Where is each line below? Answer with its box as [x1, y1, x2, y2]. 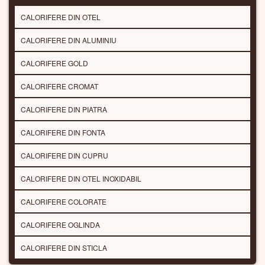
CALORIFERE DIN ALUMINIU [21, 35, 117, 46]
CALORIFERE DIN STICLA [21, 243, 107, 253]
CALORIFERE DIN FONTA [21, 127, 105, 138]
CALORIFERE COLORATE [21, 196, 106, 207]
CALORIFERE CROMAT [21, 81, 98, 92]
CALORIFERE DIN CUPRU [21, 150, 108, 161]
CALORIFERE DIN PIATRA [21, 104, 107, 115]
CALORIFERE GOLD [21, 58, 88, 69]
